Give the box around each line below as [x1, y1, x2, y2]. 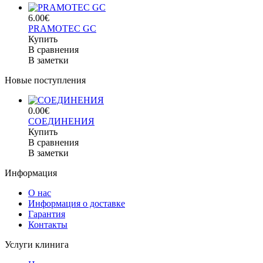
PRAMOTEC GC [28, 23, 96, 34]
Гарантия [28, 209, 65, 220]
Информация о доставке [28, 198, 125, 209]
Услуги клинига [5, 240, 69, 250]
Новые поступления [5, 75, 86, 86]
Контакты [28, 220, 68, 230]
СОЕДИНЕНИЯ [28, 116, 95, 127]
